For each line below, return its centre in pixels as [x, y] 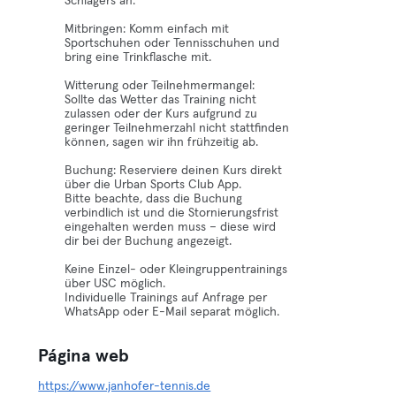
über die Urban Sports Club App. [153, 185]
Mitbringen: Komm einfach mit [147, 29]
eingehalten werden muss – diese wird [171, 227]
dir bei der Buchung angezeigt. [148, 241]
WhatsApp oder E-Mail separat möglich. [172, 312]
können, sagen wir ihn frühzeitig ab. [162, 142]
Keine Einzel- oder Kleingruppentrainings [176, 270]
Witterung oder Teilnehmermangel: [160, 86]
